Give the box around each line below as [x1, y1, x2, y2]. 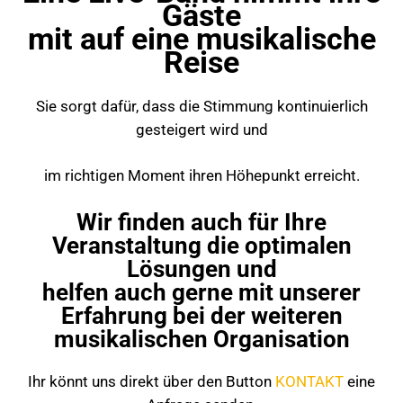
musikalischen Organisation [53, 325, 350, 353]
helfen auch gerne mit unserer [42, 278, 361, 306]
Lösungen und [126, 255, 277, 282]
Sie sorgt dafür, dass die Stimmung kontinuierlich [35, 96, 368, 115]
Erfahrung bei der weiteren [60, 301, 343, 329]
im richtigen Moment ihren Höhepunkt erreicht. [43, 166, 360, 185]
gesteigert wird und [135, 120, 268, 139]
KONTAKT [275, 372, 344, 390]
